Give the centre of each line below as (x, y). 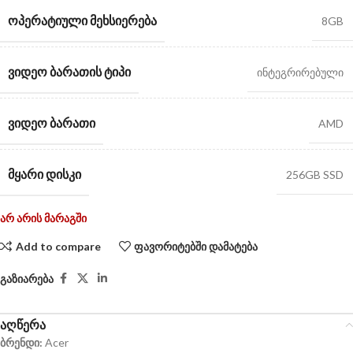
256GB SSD (315, 175)
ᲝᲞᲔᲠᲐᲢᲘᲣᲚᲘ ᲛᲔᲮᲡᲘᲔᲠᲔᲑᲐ (82, 20)
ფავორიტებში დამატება (196, 246)
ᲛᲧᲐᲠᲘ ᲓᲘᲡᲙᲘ (45, 174)
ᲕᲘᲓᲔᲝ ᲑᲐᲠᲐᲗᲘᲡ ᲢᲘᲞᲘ (69, 72)
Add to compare (58, 246)
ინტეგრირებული (300, 72)
